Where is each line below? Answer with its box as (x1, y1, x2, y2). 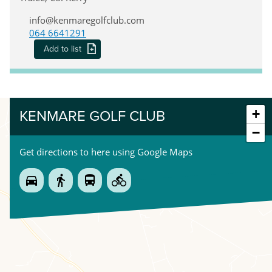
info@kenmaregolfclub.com (29, 13, 144, 26)
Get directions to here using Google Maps (19, 145, 192, 158)
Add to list (43, 43, 81, 54)
